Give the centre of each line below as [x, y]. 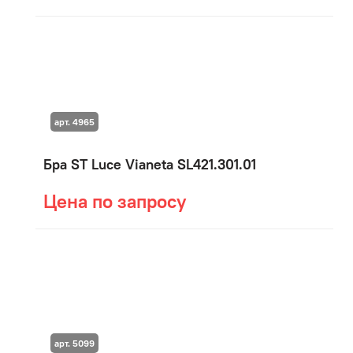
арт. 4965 [74, 122]
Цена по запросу [115, 201]
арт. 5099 [74, 343]
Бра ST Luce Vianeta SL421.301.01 [150, 164]
